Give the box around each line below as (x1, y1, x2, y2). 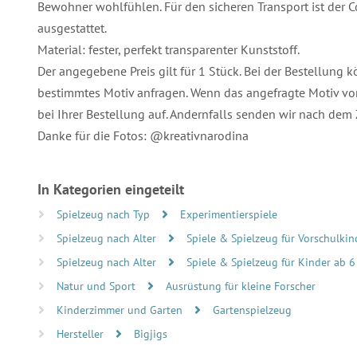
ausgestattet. (37, 19, 107, 36)
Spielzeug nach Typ (57, 206, 153, 222)
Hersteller (57, 326, 107, 341)
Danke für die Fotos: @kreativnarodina (37, 127, 249, 143)
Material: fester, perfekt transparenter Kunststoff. (37, 41, 300, 57)
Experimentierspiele (180, 206, 277, 222)
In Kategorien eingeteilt (37, 179, 184, 198)
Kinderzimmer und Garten (57, 302, 186, 317)
